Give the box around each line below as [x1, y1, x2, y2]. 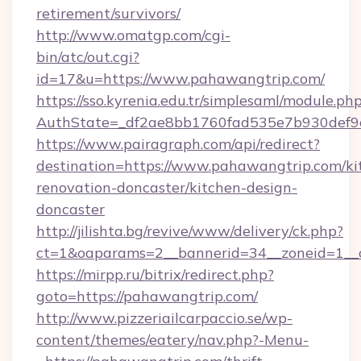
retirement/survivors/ [36, 4, 180, 23]
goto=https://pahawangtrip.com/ [36, 287, 258, 305]
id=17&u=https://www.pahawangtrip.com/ [36, 69, 325, 88]
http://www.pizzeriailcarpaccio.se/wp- [36, 309, 293, 327]
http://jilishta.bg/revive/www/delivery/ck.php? [36, 222, 343, 240]
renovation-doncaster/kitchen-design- [36, 178, 297, 197]
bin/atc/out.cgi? [36, 48, 139, 66]
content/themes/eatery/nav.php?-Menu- [36, 330, 309, 349]
